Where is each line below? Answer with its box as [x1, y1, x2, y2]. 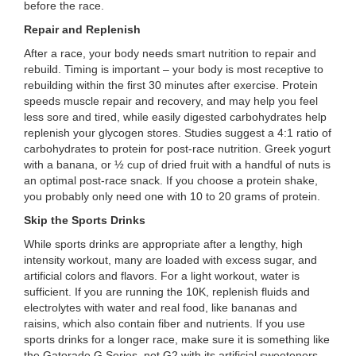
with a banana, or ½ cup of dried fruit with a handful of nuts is [24, 158, 331, 171]
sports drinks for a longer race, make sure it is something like [24, 333, 330, 346]
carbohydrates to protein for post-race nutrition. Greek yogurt [24, 142, 331, 155]
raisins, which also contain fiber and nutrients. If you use [24, 317, 305, 330]
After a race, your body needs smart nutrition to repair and [24, 47, 316, 60]
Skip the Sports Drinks [24, 214, 145, 226]
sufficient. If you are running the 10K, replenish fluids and [24, 285, 310, 298]
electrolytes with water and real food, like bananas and [24, 301, 297, 314]
